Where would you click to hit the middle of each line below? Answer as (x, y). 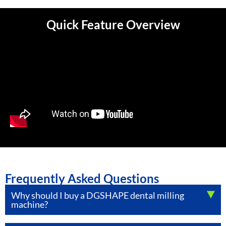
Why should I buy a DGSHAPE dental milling (98, 195)
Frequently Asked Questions (82, 179)
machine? (30, 205)
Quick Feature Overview (113, 25)
